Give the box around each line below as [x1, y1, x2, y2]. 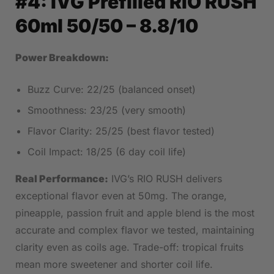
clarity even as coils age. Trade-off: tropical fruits [15, 241, 243, 254]
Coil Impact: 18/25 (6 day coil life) [28, 146, 186, 158]
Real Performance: [15, 172, 108, 185]
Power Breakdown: [15, 51, 109, 64]
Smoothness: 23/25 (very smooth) [28, 104, 186, 117]
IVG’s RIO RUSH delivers [108, 172, 222, 185]
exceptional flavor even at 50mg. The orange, [15, 190, 227, 202]
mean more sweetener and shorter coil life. [15, 258, 213, 271]
